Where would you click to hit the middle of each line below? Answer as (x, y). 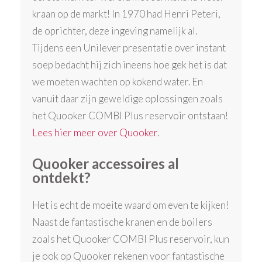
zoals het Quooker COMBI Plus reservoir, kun (131, 239)
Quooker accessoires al (106, 163)
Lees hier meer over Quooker (95, 133)
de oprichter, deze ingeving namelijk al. (115, 31)
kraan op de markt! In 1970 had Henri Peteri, (127, 14)
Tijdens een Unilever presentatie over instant (129, 48)
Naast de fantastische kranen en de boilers (123, 222)
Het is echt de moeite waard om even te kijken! (131, 205)
